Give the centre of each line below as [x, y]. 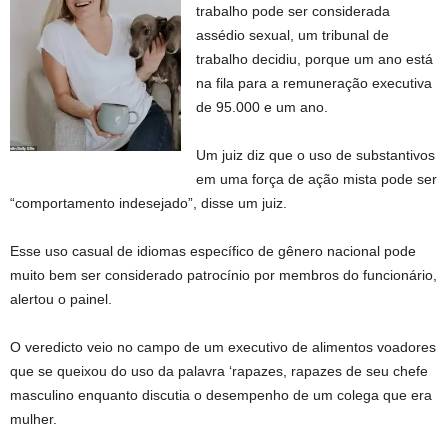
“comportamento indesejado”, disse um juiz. [148, 203]
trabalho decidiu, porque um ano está [315, 59]
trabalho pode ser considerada [293, 11]
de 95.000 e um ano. [262, 107]
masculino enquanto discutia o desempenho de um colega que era [221, 395]
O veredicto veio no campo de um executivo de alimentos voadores [223, 347]
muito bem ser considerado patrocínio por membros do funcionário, [223, 275]
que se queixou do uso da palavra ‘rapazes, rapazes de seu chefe [219, 371]
